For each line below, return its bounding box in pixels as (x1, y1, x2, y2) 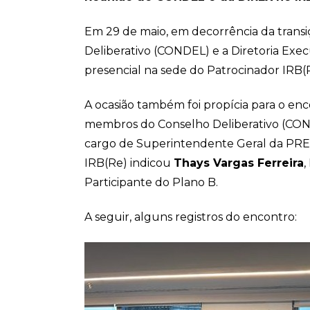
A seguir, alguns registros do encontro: (84, 210, 297, 224)
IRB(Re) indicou (84, 156, 174, 170)
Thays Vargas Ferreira (174, 156, 304, 170)
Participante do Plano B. (84, 176, 218, 189)
